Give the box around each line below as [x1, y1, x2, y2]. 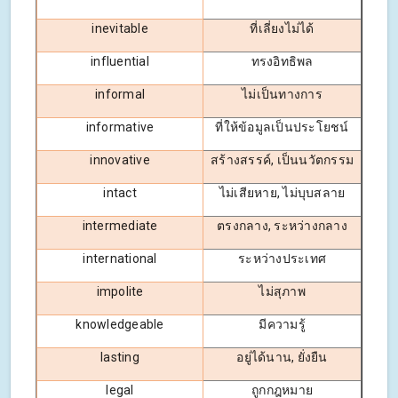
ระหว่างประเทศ [238, 251, 326, 266]
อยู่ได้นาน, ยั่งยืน [236, 349, 328, 364]
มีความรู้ [259, 316, 306, 331]
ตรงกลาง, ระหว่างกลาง [217, 218, 347, 233]
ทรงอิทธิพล [251, 53, 314, 68]
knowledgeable [76, 316, 164, 331]
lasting [100, 349, 139, 364]
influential [91, 53, 149, 68]
